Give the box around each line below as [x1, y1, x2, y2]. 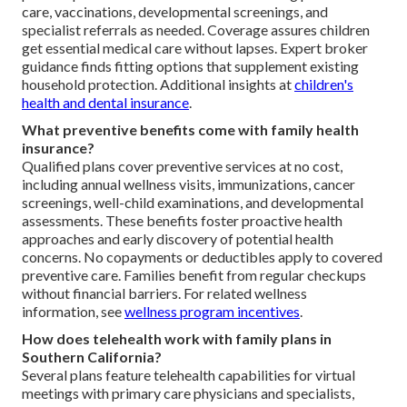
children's [294, 74, 353, 93]
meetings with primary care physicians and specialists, [22, 383, 354, 402]
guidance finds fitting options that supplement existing [22, 56, 359, 74]
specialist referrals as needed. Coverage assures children [22, 20, 370, 38]
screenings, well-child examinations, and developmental [22, 193, 363, 211]
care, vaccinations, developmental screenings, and [22, 2, 328, 20]
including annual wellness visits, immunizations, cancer [22, 174, 355, 193]
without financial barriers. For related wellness [22, 283, 307, 302]
